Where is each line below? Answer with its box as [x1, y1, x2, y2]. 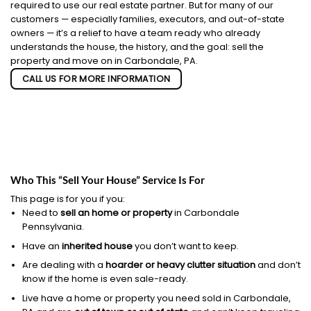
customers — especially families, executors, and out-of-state [10, 12, 285, 25]
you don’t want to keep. [132, 239, 239, 252]
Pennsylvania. [22, 221, 84, 233]
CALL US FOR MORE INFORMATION [22, 72, 171, 85]
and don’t [255, 259, 301, 271]
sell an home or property [60, 207, 174, 219]
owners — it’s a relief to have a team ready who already [10, 26, 260, 39]
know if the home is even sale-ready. [22, 273, 188, 285]
